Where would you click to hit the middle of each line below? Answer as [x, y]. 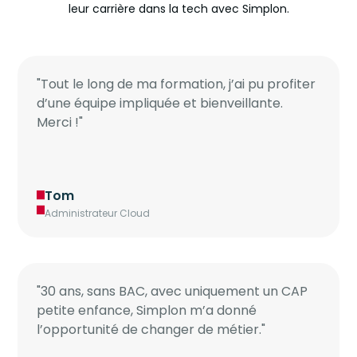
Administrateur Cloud [98, 214]
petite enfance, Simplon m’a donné [147, 311]
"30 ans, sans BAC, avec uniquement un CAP [173, 292]
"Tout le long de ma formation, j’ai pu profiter [177, 84]
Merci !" [60, 123]
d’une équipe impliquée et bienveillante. [160, 104]
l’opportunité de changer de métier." [151, 330]
